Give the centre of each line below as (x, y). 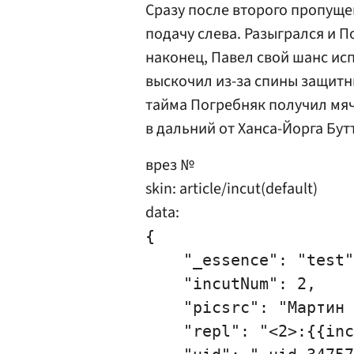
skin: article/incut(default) (232, 189)
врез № (170, 165)
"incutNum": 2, (231, 284)
